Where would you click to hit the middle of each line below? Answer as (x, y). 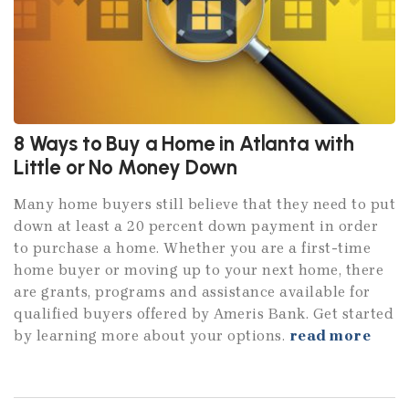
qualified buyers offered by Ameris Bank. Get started (204, 313)
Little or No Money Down (126, 167)
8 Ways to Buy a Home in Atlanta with (184, 143)
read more (330, 335)
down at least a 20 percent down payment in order (196, 225)
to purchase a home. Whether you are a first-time (192, 247)
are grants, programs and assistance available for (192, 291)
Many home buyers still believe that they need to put (204, 204)
